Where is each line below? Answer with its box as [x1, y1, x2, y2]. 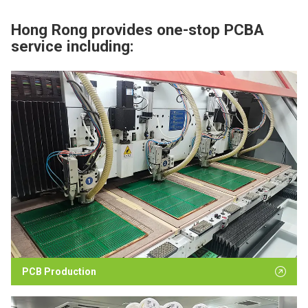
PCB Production [22, 266, 96, 277]
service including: [11, 37, 134, 55]
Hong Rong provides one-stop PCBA [11, 21, 264, 38]
